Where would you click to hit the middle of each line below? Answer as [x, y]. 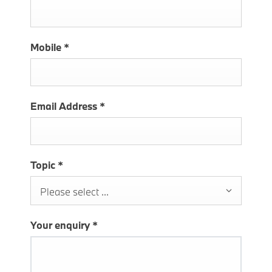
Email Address [65, 106]
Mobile [47, 47]
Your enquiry [61, 225]
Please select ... [74, 192]
